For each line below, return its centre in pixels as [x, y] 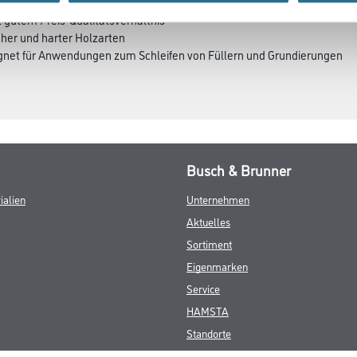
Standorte [209, 333]
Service [203, 288]
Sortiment [209, 243]
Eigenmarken [217, 266]
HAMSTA [208, 310]
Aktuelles [208, 221]
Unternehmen [218, 199]
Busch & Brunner [239, 170]
